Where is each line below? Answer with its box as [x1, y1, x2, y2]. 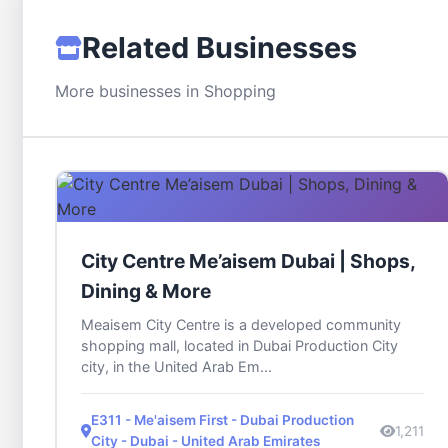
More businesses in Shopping [55, 81, 276, 102]
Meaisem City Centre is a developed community [81, 316, 401, 334]
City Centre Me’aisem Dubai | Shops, [81, 249, 416, 274]
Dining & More [81, 279, 211, 304]
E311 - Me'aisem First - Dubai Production [91, 412, 354, 429]
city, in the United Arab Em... [81, 358, 272, 376]
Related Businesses [82, 30, 357, 66]
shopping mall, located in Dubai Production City [81, 337, 398, 355]
